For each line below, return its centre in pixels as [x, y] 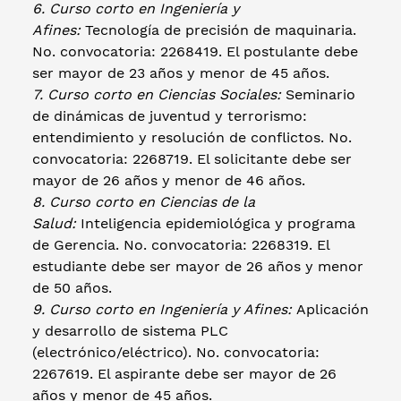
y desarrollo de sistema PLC [130, 330]
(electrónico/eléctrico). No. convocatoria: [176, 352]
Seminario [318, 94]
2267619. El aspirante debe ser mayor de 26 [184, 373]
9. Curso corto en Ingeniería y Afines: [164, 309]
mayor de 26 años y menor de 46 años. [171, 180]
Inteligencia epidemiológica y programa [218, 223]
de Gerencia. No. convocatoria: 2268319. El [181, 244]
